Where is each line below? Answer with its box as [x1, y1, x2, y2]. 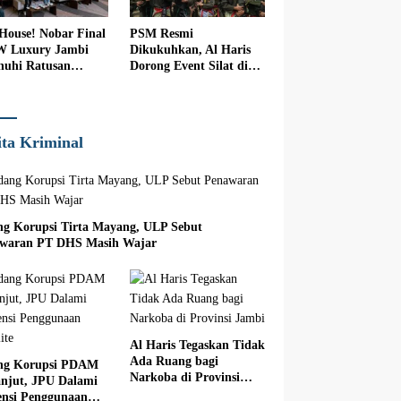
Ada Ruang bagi [129, 354, 218, 369]
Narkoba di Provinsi [129, 371, 240, 385]
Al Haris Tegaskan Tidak [129, 338, 265, 353]
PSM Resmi [129, 27, 193, 41]
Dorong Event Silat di [129, 59, 248, 73]
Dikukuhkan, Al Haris [129, 43, 251, 57]
